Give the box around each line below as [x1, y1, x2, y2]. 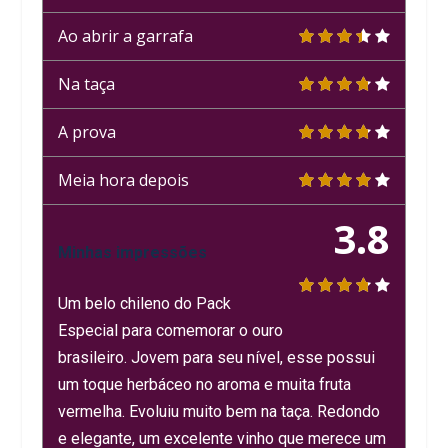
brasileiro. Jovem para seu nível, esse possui [58, 347, 376, 367]
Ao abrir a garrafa [58, 24, 194, 47]
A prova [58, 120, 117, 143]
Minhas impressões [58, 242, 208, 262]
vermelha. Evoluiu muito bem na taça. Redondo [58, 401, 381, 421]
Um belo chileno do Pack [58, 293, 232, 313]
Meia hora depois [58, 168, 190, 191]
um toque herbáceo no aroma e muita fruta [58, 374, 352, 394]
